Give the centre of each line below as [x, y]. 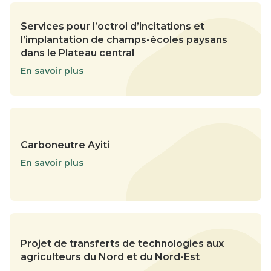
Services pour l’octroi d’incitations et [113, 27]
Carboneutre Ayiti [65, 145]
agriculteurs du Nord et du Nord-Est [110, 257]
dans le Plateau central [77, 53]
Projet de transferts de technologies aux [122, 244]
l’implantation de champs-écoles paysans [124, 40]
